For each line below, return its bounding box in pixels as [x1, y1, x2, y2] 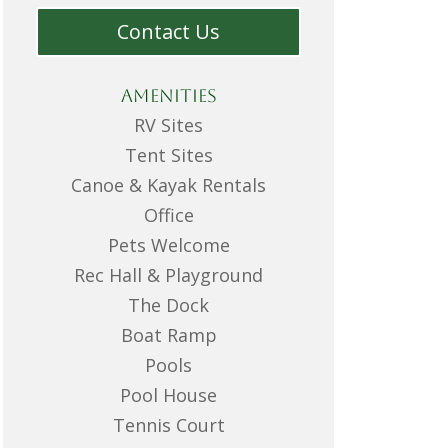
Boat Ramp [120, 323, 217, 348]
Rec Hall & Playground [74, 263, 264, 288]
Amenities [120, 85, 217, 107]
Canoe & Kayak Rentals [71, 173, 267, 198]
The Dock [128, 293, 210, 318]
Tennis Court [112, 413, 225, 438]
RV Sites [134, 113, 204, 138]
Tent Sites [124, 143, 213, 168]
